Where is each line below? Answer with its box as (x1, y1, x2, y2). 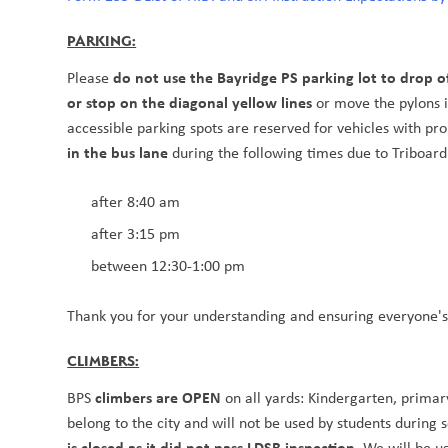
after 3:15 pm (91, 223, 181, 245)
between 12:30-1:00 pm (91, 255, 246, 277)
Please (67, 67, 114, 89)
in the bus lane (67, 141, 173, 164)
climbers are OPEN (95, 386, 226, 409)
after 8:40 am (91, 191, 185, 213)
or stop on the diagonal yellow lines (67, 91, 317, 114)
